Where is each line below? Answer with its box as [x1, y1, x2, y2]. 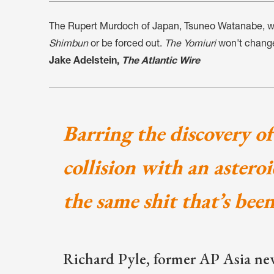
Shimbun [49, 40, 88, 50]
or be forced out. [88, 40, 165, 50]
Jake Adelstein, [49, 57, 122, 67]
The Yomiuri [165, 40, 218, 50]
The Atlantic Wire [122, 57, 200, 67]
